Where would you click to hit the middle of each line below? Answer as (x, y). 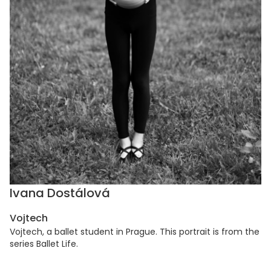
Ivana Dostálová (60, 193)
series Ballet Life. (44, 244)
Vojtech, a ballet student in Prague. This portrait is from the (135, 232)
